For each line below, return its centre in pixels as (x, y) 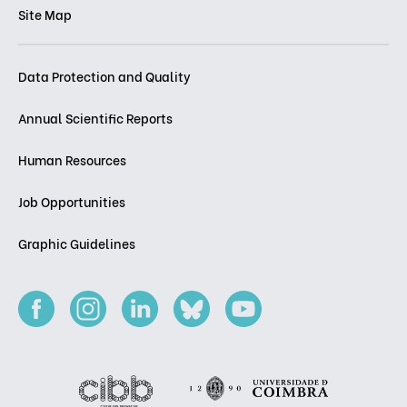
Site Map (45, 15)
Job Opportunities (72, 202)
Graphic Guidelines (77, 243)
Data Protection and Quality (104, 76)
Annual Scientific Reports (95, 118)
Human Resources (72, 160)
